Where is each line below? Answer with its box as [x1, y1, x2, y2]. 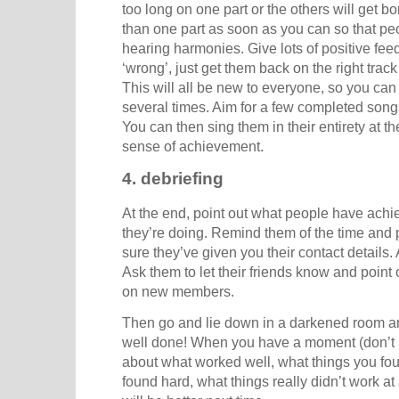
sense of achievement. [122, 138, 264, 155]
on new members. [122, 282, 234, 299]
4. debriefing [122, 169, 224, 189]
